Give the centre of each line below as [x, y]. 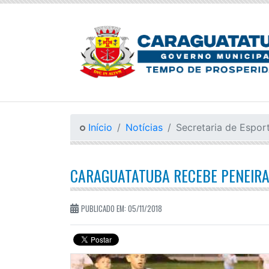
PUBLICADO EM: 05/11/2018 [122, 208]
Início [99, 127]
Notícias [144, 127]
